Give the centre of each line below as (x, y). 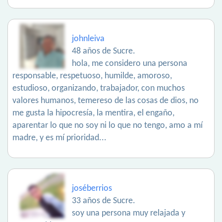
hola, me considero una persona (130, 64)
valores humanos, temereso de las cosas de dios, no (106, 101)
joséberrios (92, 189)
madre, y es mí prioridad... (59, 138)
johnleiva (88, 39)
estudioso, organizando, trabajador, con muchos (99, 89)
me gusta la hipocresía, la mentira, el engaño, (93, 113)
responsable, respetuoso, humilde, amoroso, (92, 76)
